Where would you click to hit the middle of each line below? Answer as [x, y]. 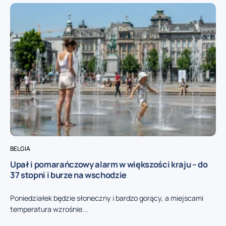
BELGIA [20, 149]
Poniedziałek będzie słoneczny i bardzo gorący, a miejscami [107, 198]
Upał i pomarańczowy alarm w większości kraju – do [109, 164]
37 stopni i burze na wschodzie [69, 175]
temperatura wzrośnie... [49, 209]
